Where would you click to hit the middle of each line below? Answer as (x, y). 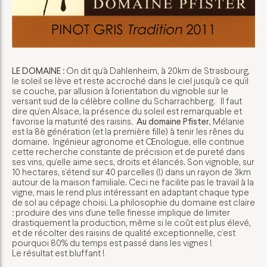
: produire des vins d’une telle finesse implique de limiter (121, 212)
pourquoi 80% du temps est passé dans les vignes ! (112, 243)
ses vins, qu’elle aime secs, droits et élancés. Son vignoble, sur (133, 162)
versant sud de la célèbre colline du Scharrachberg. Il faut (127, 101)
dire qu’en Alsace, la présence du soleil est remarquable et (127, 111)
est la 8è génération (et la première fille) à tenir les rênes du (128, 131)
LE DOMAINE (36, 70)
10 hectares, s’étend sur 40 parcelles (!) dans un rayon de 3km (131, 172)
